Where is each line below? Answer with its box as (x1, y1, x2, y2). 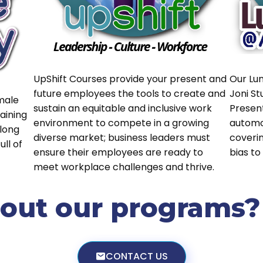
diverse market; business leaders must (33, 130, 211, 144)
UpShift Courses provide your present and (33, 72, 227, 86)
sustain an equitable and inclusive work (33, 101, 213, 115)
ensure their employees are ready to (33, 145, 204, 159)
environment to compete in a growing (33, 116, 210, 130)
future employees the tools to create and (33, 86, 226, 100)
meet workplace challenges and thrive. (33, 160, 215, 174)
